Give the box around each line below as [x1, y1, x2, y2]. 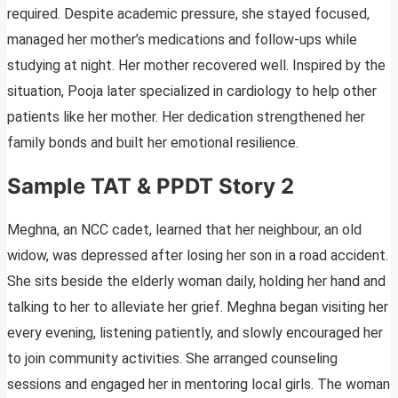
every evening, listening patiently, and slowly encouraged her [7, 323, 383, 341]
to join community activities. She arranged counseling [7, 349, 338, 367]
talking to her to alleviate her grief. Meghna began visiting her [7, 298, 388, 315]
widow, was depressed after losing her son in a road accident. [7, 246, 388, 264]
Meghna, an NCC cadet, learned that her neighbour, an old [7, 220, 362, 238]
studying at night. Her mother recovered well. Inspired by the [7, 56, 386, 74]
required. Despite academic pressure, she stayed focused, [7, 4, 370, 22]
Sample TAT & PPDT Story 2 [7, 172, 294, 199]
